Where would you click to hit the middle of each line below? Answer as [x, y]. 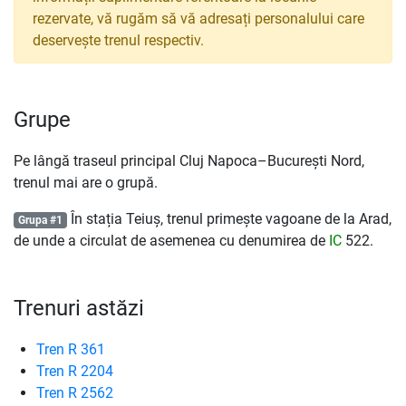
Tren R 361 [71, 349]
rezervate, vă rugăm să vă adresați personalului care [198, 19]
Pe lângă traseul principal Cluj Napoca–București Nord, [189, 161]
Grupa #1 [40, 220]
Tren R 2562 [75, 393]
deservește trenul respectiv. [118, 40]
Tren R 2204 [75, 371]
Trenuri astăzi [79, 308]
